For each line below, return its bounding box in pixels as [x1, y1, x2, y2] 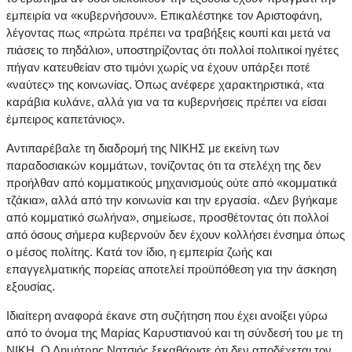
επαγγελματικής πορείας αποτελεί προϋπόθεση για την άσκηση [6, 262, 336, 277]
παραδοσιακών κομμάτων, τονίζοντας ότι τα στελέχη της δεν [6, 159, 321, 173]
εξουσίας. [6, 280, 55, 294]
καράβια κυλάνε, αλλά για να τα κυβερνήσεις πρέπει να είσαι [6, 95, 326, 109]
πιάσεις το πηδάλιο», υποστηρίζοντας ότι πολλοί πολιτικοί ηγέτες [6, 43, 339, 57]
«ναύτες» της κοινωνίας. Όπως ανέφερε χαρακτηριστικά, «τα [6, 78, 324, 92]
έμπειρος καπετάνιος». [6, 112, 125, 126]
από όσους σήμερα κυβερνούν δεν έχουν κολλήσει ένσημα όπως [6, 228, 345, 242]
